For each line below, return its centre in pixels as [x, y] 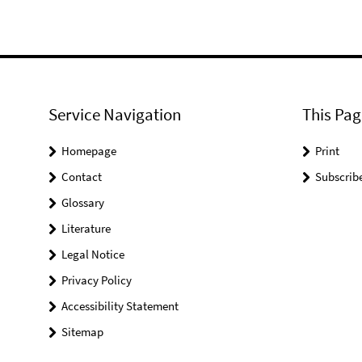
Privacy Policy [97, 280]
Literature [86, 228]
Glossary [83, 202]
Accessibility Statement [120, 306]
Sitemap [82, 332]
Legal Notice [93, 254]
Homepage [89, 151]
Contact [82, 177]
